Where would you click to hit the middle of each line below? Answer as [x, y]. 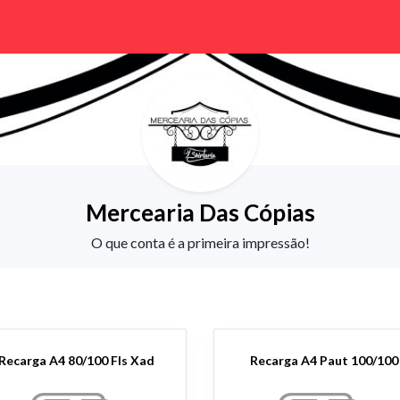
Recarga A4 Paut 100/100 [324, 360]
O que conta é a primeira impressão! [200, 242]
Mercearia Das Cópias [200, 212]
